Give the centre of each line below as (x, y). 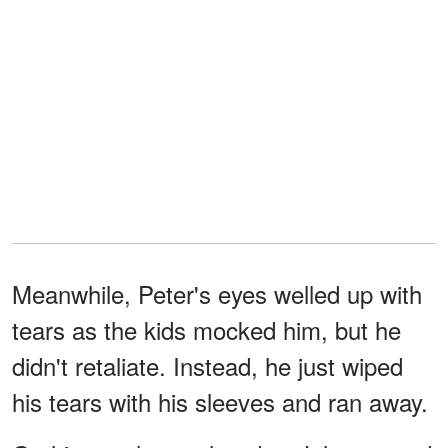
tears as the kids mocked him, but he (206, 330)
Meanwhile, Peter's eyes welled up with (217, 294)
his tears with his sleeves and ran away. (220, 402)
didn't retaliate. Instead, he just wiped (207, 366)
